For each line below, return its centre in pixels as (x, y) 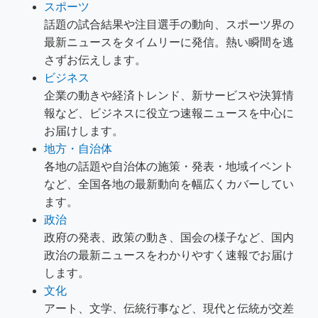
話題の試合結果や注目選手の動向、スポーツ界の (169, 25)
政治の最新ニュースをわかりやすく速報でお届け (169, 256)
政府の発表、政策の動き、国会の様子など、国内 (169, 238)
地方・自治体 (78, 149)
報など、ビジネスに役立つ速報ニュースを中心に (169, 114)
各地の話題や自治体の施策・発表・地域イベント (169, 167)
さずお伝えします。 (95, 60)
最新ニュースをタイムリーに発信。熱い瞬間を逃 (169, 43)
